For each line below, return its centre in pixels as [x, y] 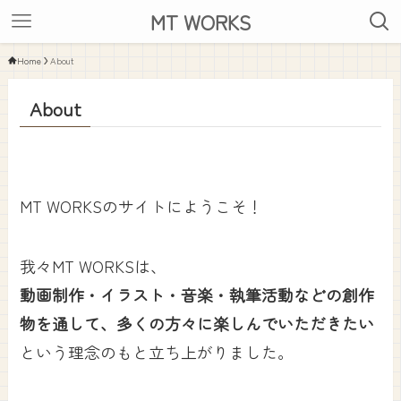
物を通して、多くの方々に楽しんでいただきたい [197, 324]
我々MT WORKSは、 [94, 266]
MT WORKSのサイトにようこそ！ [142, 205]
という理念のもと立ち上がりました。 [157, 352]
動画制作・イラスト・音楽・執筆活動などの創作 [197, 295]
